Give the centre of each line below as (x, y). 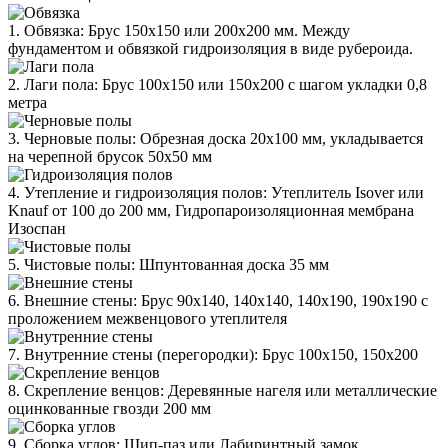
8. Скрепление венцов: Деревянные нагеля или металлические (222, 390)
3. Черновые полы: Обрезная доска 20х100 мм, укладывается (215, 138)
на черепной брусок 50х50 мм (110, 156)
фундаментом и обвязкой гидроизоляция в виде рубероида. (210, 48)
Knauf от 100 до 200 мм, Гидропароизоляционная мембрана (211, 210)
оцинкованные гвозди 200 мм (109, 408)
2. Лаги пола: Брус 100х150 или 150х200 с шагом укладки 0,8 (217, 84)
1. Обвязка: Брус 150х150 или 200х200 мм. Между (179, 30)
